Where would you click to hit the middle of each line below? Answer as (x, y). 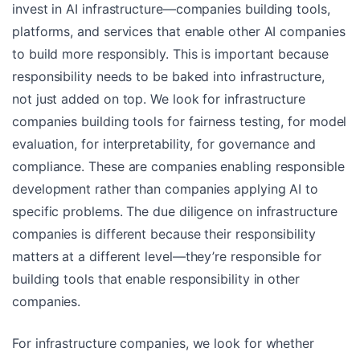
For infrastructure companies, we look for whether (163, 344)
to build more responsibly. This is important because (170, 54)
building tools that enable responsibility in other (156, 279)
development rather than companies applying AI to (166, 189)
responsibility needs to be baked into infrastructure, (168, 77)
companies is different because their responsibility (164, 234)
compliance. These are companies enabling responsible (178, 167)
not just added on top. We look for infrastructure (159, 99)
